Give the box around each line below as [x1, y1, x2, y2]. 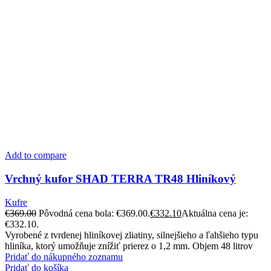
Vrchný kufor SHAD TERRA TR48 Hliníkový [5, 172, 236, 186]
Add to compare [5, 150, 67, 161]
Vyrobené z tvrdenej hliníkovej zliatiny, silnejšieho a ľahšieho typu [5, 229, 258, 240]
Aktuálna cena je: [181, 207, 248, 218]
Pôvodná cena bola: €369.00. [39, 207, 150, 218]
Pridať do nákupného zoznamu [5, 251, 123, 262]
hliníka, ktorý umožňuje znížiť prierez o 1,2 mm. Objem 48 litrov [5, 240, 253, 251]
